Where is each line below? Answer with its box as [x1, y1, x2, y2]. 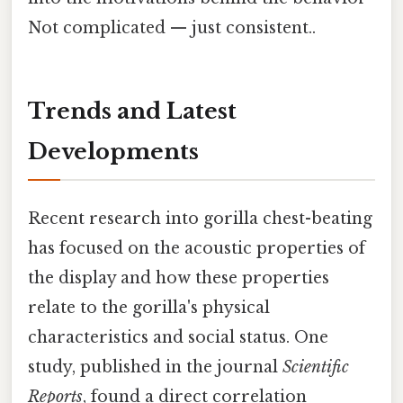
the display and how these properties [28, 267, 329, 288]
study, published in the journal [28, 356, 282, 377]
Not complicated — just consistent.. [28, 17, 316, 38]
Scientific [282, 356, 349, 377]
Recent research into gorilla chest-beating [28, 208, 372, 228]
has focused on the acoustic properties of [28, 237, 365, 258]
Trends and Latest [28, 97, 237, 124]
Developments [28, 138, 199, 165]
